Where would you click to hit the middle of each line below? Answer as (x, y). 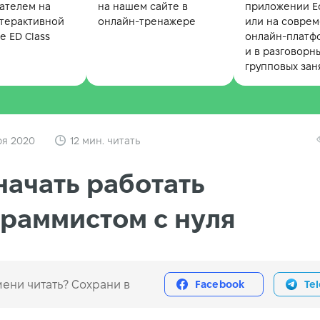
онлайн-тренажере (146, 22)
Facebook (220, 285)
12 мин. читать (105, 140)
